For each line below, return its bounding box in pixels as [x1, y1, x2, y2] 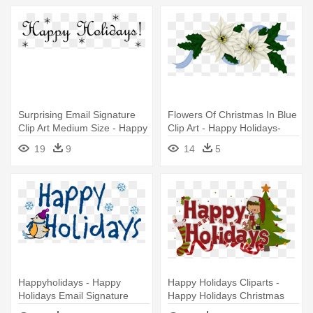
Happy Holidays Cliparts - [168, 276, 279, 288]
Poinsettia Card [168, 148, 235, 160]
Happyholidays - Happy [18, 276, 121, 288]
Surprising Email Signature [18, 108, 136, 120]
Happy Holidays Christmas [168, 289, 284, 301]
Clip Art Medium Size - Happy [18, 122, 147, 133]
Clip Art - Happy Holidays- [168, 122, 281, 133]
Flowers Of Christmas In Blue [168, 108, 297, 120]
